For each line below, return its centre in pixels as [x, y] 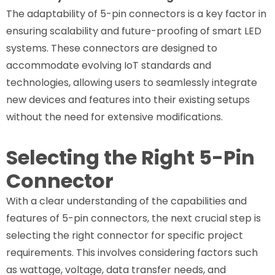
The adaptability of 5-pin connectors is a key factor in [136, 14]
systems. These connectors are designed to [112, 48]
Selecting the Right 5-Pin [130, 157]
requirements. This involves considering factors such [132, 252]
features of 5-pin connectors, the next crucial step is [134, 218]
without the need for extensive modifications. [114, 117]
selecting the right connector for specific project [125, 235]
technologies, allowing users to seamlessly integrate [132, 82]
